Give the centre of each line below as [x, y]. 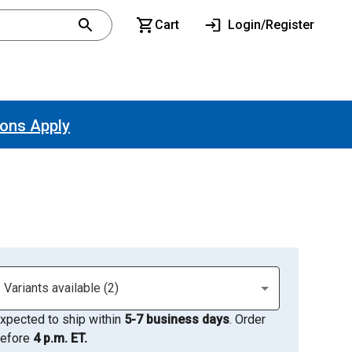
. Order [247, 319]
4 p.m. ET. [60, 338]
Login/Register [271, 25]
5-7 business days [176, 319]
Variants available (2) [61, 288]
